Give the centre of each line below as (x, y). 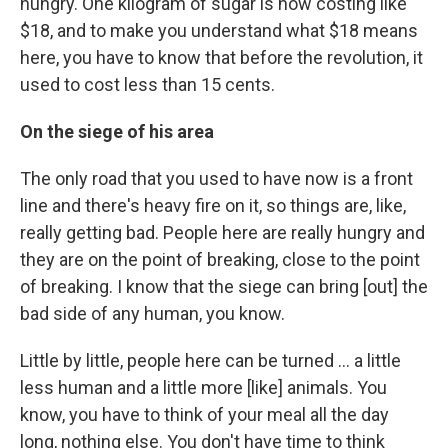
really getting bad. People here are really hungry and (222, 232)
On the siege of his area (117, 131)
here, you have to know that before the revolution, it (221, 57)
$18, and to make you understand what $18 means (219, 30)
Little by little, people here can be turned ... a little (210, 360)
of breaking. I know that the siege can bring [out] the (224, 286)
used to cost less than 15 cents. (147, 84)
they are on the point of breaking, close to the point (220, 259)
